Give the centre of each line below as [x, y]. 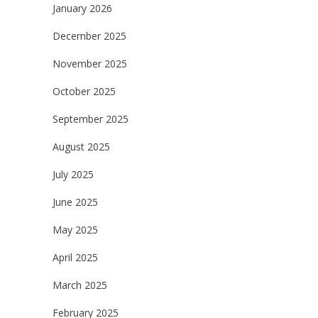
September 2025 [91, 119]
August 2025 [81, 147]
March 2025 [80, 285]
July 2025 [73, 175]
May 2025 [75, 230]
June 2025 [75, 202]
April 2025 [75, 258]
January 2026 [82, 9]
